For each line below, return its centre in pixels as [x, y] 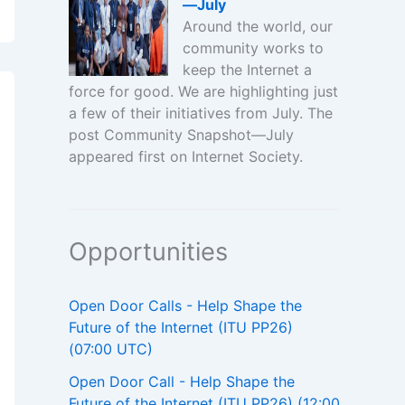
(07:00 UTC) [111, 349]
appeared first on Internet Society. [185, 157]
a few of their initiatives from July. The [200, 113]
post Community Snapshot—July [181, 135]
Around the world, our [257, 27]
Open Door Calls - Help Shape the [185, 306]
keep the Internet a [247, 70]
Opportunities [148, 252]
